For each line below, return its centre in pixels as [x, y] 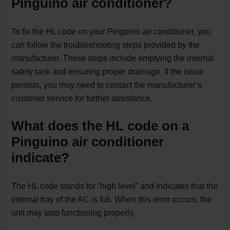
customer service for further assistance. [82, 98]
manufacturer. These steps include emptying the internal [113, 58]
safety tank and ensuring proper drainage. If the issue [108, 72]
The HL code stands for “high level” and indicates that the [115, 186]
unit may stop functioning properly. [73, 213]
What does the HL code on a [100, 126]
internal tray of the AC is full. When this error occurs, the [112, 199]
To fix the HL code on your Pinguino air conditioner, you [111, 32]
